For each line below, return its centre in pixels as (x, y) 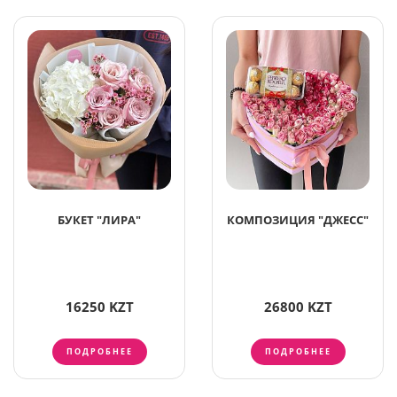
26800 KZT (298, 306)
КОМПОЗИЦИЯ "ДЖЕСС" (298, 219)
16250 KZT (99, 306)
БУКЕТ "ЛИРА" (99, 219)
